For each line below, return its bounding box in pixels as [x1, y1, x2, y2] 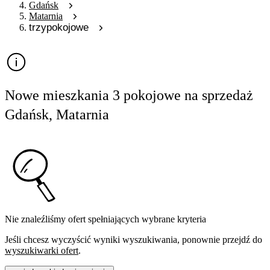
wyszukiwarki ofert [5, 245, 78, 256]
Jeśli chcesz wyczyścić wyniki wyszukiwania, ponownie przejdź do [5, 234, 262, 245]
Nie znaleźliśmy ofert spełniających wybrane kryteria [5, 213, 206, 224]
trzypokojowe [29, 21, 89, 33]
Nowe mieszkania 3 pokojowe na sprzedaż [5, 87, 253, 104]
